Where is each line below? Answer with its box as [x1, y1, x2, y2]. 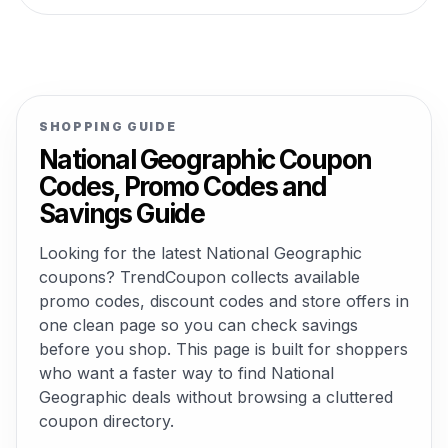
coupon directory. [39, 411, 174, 431]
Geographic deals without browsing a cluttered [39, 387, 393, 407]
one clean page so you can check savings [39, 315, 358, 335]
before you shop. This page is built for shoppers [39, 339, 408, 359]
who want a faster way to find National [39, 363, 334, 383]
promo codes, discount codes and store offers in [39, 291, 409, 311]
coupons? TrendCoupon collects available [39, 267, 360, 287]
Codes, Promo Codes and [39, 171, 327, 202]
